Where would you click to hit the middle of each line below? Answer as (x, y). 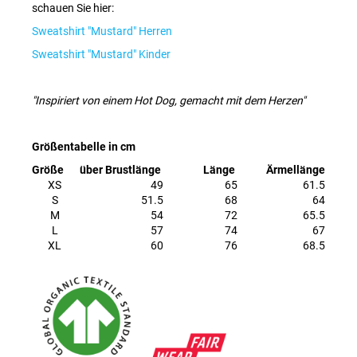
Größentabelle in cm (87, 146)
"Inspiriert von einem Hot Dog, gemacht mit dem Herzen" (169, 100)
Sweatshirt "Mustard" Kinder (101, 54)
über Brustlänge (122, 169)
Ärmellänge (294, 169)
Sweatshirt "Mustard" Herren (102, 31)
